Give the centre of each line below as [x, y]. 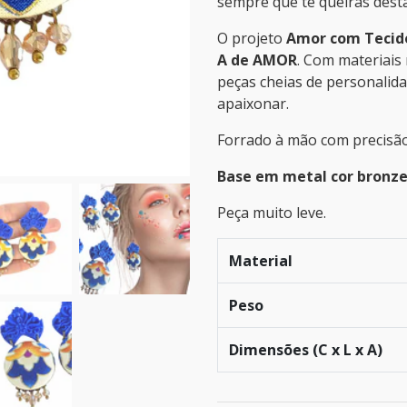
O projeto [252, 38]
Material [261, 261]
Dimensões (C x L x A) [306, 350]
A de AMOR [257, 60]
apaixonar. [253, 104]
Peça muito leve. [272, 213]
